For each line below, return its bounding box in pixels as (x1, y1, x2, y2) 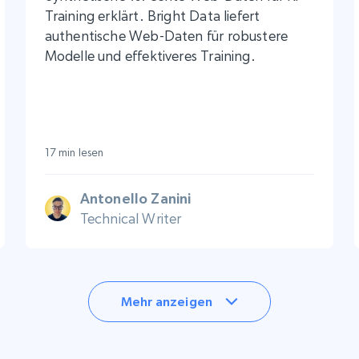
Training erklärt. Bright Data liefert (44, 6, 260, 24)
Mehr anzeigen (120, 293, 213, 309)
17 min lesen (44, 145, 104, 159)
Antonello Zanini (79, 189, 192, 207)
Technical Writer (79, 209, 182, 227)
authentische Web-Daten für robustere (44, 26, 288, 44)
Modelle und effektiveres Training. (44, 46, 256, 64)
